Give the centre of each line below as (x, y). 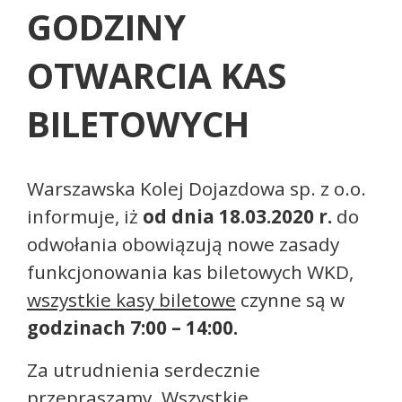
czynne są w (290, 300)
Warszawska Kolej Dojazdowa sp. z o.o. (197, 188)
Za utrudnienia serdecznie (144, 370)
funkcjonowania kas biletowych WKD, (190, 272)
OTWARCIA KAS (157, 75)
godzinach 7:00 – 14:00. (132, 328)
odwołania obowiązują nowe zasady (183, 244)
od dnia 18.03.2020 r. (237, 216)
